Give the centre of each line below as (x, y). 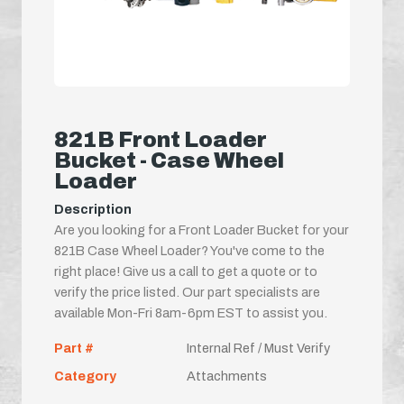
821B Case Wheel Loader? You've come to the (189, 250)
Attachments (226, 376)
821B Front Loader (161, 139)
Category (85, 376)
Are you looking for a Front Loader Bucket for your (202, 230)
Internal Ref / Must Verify (258, 348)
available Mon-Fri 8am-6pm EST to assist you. (191, 312)
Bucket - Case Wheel (169, 160)
